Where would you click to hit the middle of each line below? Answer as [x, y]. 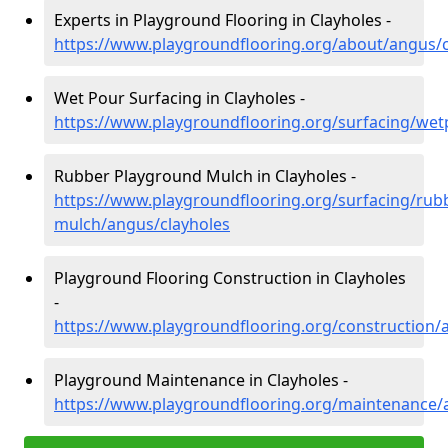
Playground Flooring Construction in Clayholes [230, 278]
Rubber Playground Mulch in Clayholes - [205, 176]
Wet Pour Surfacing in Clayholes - [179, 98]
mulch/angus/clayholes [142, 224]
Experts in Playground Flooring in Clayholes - [222, 20]
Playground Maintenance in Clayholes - [201, 380]
